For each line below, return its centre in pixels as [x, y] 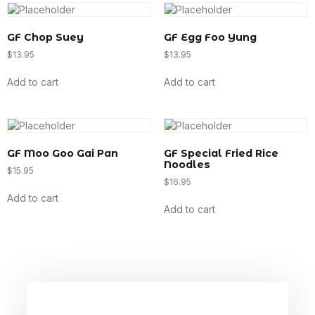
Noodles [187, 165]
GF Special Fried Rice [221, 154]
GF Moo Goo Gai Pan [63, 154]
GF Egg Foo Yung [210, 38]
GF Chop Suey [45, 38]
